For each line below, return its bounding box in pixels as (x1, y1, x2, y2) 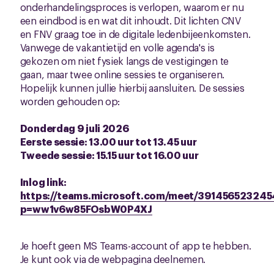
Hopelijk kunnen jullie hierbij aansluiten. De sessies (20, 81, 245, 94)
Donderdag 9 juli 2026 (20, 121, 129, 135)
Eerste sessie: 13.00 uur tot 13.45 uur (20, 135, 197, 148)
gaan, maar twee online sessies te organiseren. (20, 67, 224, 81)
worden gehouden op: (20, 94, 120, 108)
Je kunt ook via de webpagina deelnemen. (20, 252, 208, 265)
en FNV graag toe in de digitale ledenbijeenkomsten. (20, 27, 251, 40)
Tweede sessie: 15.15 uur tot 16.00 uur (20, 148, 199, 161)
